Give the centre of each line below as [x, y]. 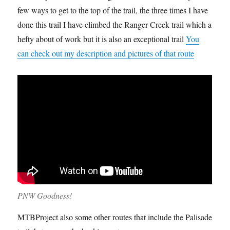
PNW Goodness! [45, 195]
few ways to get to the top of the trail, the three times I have [113, 10]
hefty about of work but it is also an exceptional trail [102, 39]
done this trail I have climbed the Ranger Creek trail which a [115, 24]
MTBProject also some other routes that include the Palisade [115, 217]
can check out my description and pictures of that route [106, 53]
